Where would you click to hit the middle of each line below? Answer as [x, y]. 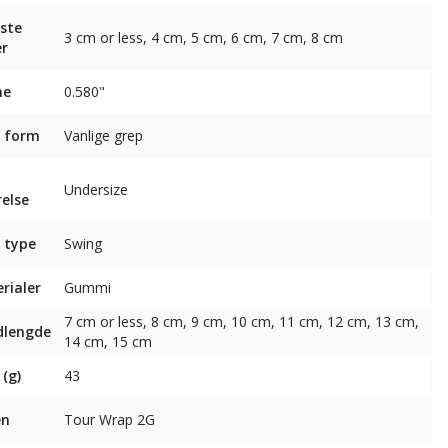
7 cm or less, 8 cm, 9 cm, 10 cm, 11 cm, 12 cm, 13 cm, [242, 321]
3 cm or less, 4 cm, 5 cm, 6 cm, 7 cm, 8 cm [204, 37]
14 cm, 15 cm [108, 341]
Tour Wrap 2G [110, 419]
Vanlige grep [104, 135]
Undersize [96, 189]
